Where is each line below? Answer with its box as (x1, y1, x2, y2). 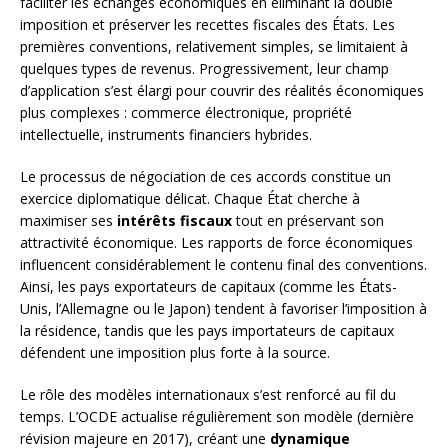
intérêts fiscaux (117, 210, 232, 230)
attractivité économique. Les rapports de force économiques (20, 232, 413, 252)
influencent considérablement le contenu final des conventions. (20, 254, 427, 274)
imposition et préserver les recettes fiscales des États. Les (20, 14, 395, 34)
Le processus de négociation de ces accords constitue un (20, 166, 391, 186)
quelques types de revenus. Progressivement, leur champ (20, 58, 389, 78)
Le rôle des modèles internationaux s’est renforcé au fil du (20, 384, 396, 404)
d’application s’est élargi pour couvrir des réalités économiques (20, 80, 424, 100)
